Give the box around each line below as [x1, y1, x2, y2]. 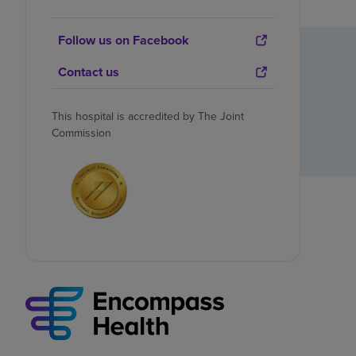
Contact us [58, 62, 119, 81]
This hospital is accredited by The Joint [52, 107, 244, 125]
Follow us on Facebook [58, 30, 189, 49]
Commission [52, 124, 111, 141]
